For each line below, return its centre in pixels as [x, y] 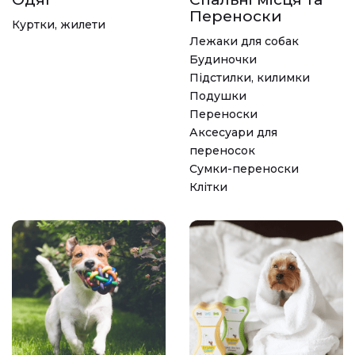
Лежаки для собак [244, 42]
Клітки [208, 187]
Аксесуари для [233, 133]
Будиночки [223, 60]
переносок [222, 151]
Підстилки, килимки [250, 78]
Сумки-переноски [244, 169]
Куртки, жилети [59, 25]
